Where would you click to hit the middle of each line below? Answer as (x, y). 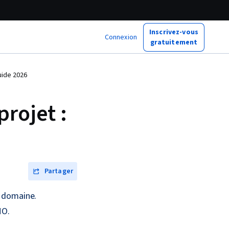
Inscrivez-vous (174, 32)
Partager (59, 171)
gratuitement (174, 42)
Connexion (121, 37)
